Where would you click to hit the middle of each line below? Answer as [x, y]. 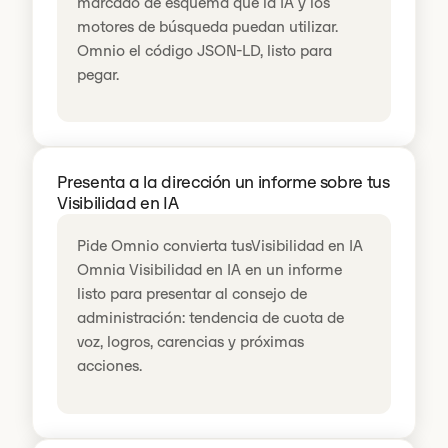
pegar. [98, 75]
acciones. [110, 366]
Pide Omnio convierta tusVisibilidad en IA [220, 246]
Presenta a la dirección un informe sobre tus [223, 182]
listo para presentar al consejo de [192, 294]
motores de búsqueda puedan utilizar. [208, 27]
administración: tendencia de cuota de [211, 318]
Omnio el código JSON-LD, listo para [205, 51]
